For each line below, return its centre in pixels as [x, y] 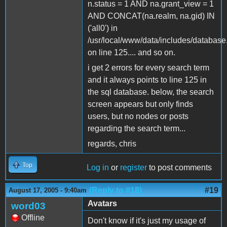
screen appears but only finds [140, 104]
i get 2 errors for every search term [148, 67]
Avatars [102, 203]
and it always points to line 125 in [147, 80]
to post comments [179, 167]
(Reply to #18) [116, 190]
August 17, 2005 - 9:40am [48, 190]
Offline [33, 217]
